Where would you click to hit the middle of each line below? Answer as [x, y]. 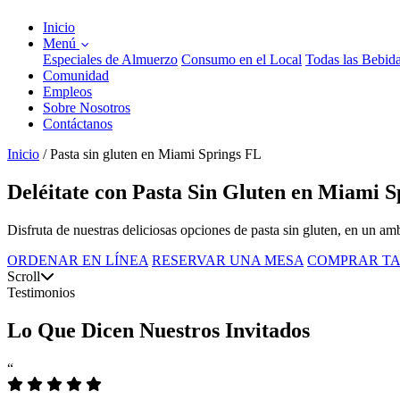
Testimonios [41, 292]
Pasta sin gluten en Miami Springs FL [156, 154]
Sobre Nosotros [87, 108]
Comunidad [76, 75]
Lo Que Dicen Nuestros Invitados [158, 330]
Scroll [24, 276]
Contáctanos [78, 124]
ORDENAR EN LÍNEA [78, 260]
